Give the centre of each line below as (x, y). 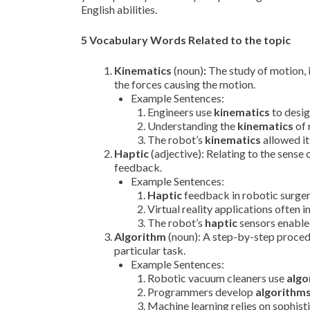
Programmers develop (201, 292)
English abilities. (119, 9)
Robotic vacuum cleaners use (217, 278)
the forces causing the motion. (185, 84)
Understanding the (192, 126)
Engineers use (181, 112)
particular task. (150, 250)
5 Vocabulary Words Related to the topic (186, 40)
